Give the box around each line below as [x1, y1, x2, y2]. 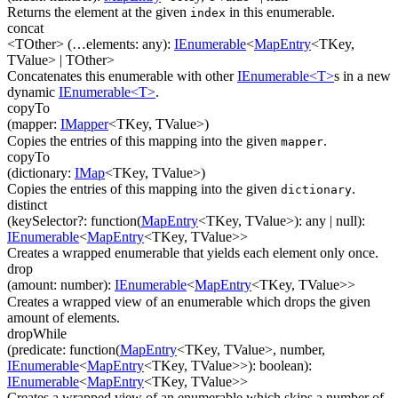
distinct [7, 196, 47, 212]
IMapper [60, 116, 108, 132]
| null [326, 212, 357, 228]
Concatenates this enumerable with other [7, 68, 237, 84]
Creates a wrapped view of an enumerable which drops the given [7, 293, 370, 309]
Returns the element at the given [7, 4, 190, 20]
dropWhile [7, 325, 67, 341]
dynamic [7, 84, 59, 100]
